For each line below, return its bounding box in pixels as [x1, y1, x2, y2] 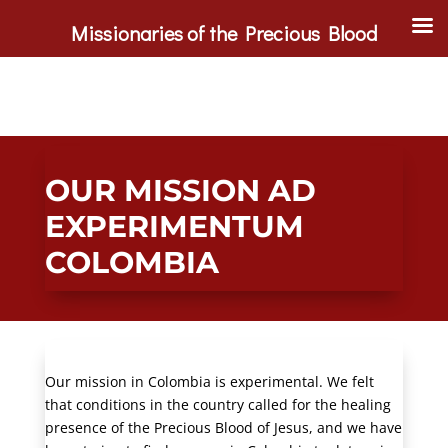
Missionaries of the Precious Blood [71, 20, 377, 46]
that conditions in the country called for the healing [44, 395, 391, 414]
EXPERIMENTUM [44, 208, 304, 245]
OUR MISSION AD [44, 172, 316, 209]
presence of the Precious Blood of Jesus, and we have [44, 418, 402, 437]
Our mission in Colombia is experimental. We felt [44, 372, 374, 391]
